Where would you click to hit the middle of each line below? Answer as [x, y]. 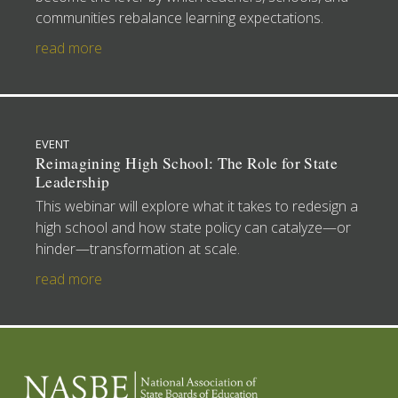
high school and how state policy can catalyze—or [193, 227]
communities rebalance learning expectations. [179, 17]
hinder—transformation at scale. [138, 248]
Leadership [73, 181]
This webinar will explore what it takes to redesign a [197, 206]
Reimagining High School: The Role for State [187, 163]
